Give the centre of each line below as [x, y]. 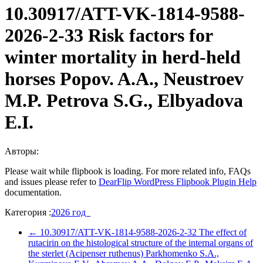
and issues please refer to [52, 181]
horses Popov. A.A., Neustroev [124, 79]
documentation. [33, 192]
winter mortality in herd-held [123, 57]
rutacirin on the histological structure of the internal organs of [141, 242]
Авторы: [22, 151]
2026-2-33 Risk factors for [109, 36]
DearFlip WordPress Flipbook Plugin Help [178, 181]
